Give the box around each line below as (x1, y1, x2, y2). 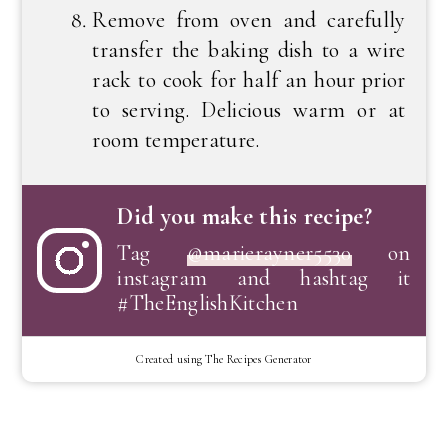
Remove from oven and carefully (92, 7, 406, 33)
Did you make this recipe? (117, 202, 372, 231)
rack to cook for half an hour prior (92, 67, 406, 93)
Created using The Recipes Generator (136, 352, 312, 366)
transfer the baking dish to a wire (92, 37, 406, 63)
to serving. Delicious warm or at (92, 97, 406, 123)
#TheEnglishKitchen (117, 290, 298, 316)
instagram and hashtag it (117, 265, 411, 291)
